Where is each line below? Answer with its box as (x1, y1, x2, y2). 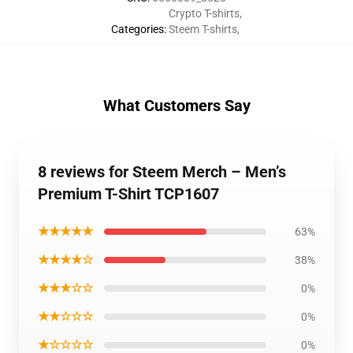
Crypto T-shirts (169, 7, 240, 20)
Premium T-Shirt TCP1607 (38, 184, 219, 203)
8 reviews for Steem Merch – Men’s (38, 162, 286, 181)
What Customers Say (102, 96, 251, 115)
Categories (111, 23, 164, 35)
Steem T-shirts (169, 23, 237, 35)
